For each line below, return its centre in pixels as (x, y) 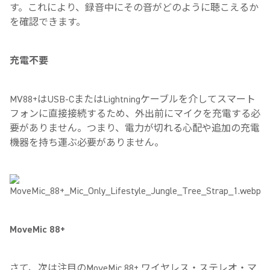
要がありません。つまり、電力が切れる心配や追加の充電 (135, 128)
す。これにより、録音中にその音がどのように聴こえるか (134, 8)
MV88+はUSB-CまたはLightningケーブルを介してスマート (133, 99)
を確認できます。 (48, 22)
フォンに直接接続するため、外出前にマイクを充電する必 (135, 114)
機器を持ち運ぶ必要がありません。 (87, 143)
